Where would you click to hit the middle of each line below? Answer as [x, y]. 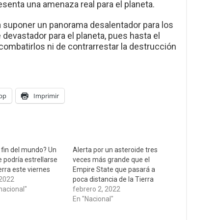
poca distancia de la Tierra [113, 179]
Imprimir [46, 96]
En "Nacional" [93, 199]
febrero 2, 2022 [97, 189]
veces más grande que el [111, 160]
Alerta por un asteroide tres [115, 150]
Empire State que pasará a [114, 170]
